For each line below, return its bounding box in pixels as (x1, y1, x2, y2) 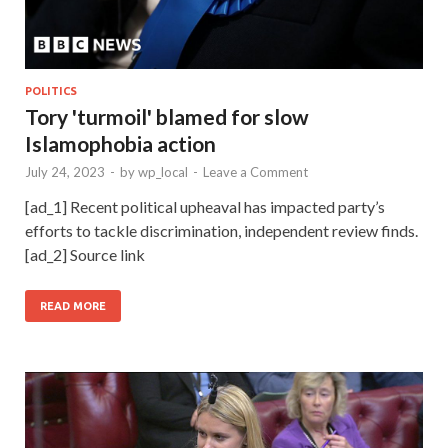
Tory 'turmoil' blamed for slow (25, 104, 309, 130)
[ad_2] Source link (25, 245, 145, 265)
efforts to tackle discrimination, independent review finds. (25, 221, 418, 241)
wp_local (138, 164, 188, 181)
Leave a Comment (203, 164, 308, 181)
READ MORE (40, 300, 106, 313)
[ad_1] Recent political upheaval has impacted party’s (25, 197, 385, 217)
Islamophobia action (25, 131, 216, 157)
